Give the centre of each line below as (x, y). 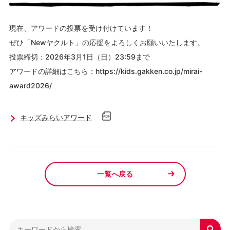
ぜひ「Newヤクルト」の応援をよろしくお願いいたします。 (107, 42)
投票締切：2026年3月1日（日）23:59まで (79, 57)
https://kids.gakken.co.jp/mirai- (149, 71)
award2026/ (30, 85)
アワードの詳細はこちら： (52, 71)
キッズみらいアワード (56, 117)
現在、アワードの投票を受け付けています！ (81, 28)
